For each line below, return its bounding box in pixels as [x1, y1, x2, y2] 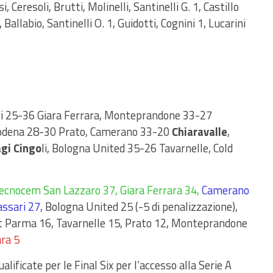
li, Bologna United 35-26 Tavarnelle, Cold [41, 140, 233, 157]
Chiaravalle [172, 123, 227, 140]
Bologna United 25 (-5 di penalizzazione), [43, 198, 238, 215]
